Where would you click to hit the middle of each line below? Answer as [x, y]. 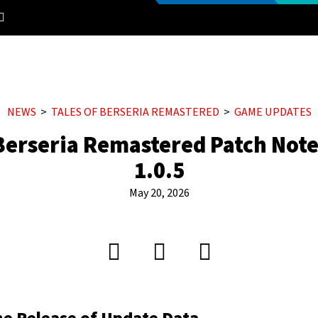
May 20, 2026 [159, 193]
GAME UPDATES [273, 112]
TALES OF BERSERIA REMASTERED [135, 112]
